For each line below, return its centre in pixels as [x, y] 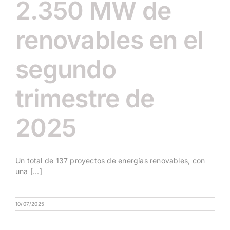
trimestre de [85, 99]
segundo [66, 69]
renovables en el [110, 40]
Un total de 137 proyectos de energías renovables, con [110, 161]
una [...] [29, 171]
